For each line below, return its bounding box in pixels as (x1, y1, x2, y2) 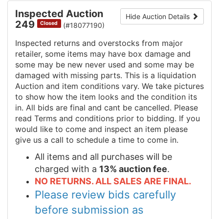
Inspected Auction (15, 7, 103, 20)
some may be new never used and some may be (15, 59, 194, 69)
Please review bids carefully (35, 188, 176, 201)
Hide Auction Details (126, 12, 192, 21)
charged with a (35, 163, 99, 174)
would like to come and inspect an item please (15, 124, 188, 134)
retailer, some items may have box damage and (15, 48, 191, 59)
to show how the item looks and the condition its (15, 91, 197, 102)
